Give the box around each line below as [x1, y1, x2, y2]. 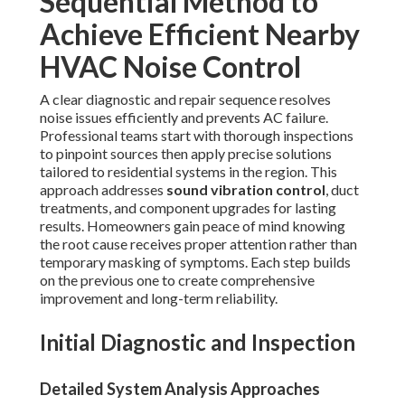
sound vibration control [166, 181, 325, 199]
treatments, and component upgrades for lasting [40, 199, 336, 217]
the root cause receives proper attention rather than [40, 235, 357, 253]
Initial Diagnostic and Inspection [40, 329, 355, 356]
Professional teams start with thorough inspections [40, 127, 353, 145]
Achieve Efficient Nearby [40, 16, 360, 52]
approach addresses [40, 181, 166, 199]
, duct [325, 181, 359, 199]
